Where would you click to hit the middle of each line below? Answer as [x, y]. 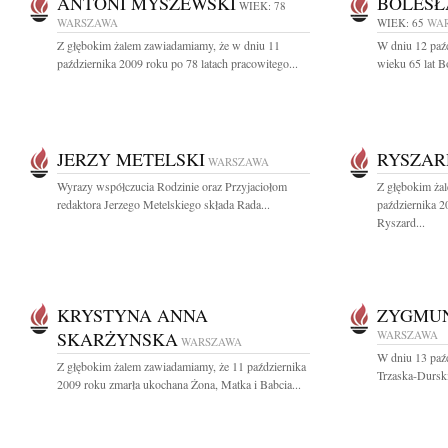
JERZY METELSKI [131, 159]
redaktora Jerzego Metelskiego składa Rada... [163, 204]
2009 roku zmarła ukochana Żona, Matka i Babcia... [179, 384]
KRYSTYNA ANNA [132, 315]
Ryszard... [401, 222]
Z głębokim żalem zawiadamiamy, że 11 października [181, 366]
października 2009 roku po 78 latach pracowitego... [177, 63]
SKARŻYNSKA [117, 339]
